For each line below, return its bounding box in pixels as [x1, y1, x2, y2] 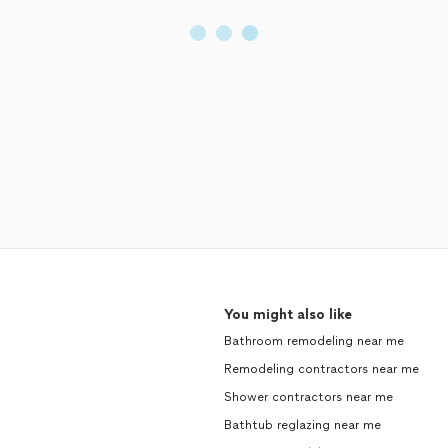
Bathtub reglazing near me [224, 418, 381, 432]
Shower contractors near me [224, 390, 393, 404]
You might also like [224, 306, 352, 323]
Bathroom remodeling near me [224, 334, 404, 348]
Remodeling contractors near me [224, 362, 419, 376]
